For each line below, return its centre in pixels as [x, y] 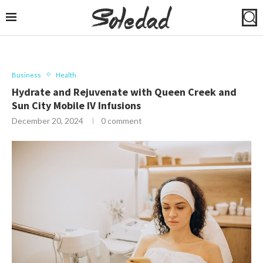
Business [26, 75]
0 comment [122, 120]
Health [66, 75]
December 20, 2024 [48, 120]
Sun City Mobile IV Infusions [76, 105]
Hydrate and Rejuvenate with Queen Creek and [124, 92]
